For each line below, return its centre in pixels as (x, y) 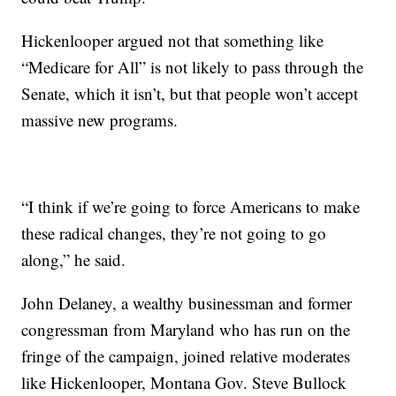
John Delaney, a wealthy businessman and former (187, 303)
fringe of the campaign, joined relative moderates (186, 356)
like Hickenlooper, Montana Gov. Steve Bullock (184, 382)
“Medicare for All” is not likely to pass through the (193, 67)
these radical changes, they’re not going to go (174, 233)
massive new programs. (100, 120)
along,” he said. (74, 259)
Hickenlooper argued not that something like (173, 40)
